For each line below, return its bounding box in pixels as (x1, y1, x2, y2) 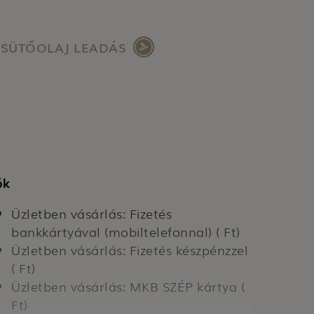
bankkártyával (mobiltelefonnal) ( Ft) (11, 222, 240, 240)
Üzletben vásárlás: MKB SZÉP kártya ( (11, 277, 245, 295)
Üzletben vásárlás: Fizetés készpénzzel (11, 240, 248, 259)
